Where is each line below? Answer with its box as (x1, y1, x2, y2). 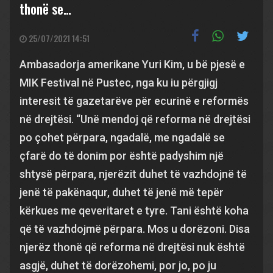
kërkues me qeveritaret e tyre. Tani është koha (19, 204, 249, 217)
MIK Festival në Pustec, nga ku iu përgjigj (19, 76, 218, 89)
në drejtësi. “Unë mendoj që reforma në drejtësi (19, 113, 250, 126)
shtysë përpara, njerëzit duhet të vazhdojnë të (19, 168, 247, 180)
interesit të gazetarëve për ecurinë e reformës (19, 94, 249, 107)
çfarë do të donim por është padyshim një (19, 149, 224, 162)
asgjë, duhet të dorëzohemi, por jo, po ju (19, 259, 216, 272)
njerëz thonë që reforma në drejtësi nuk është (19, 241, 245, 253)
